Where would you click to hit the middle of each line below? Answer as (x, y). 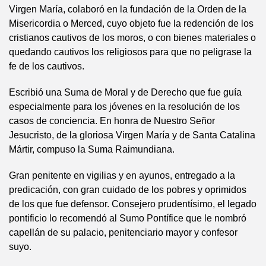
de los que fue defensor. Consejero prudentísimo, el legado (133, 204)
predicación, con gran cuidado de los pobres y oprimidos (128, 190)
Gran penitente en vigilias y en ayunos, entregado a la (122, 175)
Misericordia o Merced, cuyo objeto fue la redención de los (131, 23)
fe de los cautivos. (47, 66)
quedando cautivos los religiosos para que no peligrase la (130, 52)
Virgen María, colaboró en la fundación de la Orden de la (128, 9)
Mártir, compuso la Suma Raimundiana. (92, 149)
